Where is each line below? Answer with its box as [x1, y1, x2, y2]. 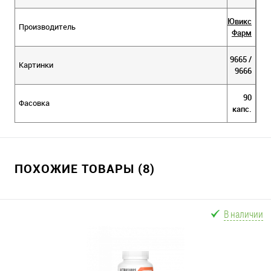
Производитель [19, 21, 76, 32]
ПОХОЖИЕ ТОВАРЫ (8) [15, 160, 155, 177]
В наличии [224, 207, 263, 220]
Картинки [19, 59, 53, 70]
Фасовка [19, 97, 50, 108]
